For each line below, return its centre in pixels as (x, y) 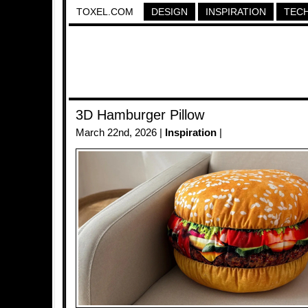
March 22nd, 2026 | (120, 133)
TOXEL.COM (105, 12)
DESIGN (169, 12)
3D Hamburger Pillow (140, 115)
